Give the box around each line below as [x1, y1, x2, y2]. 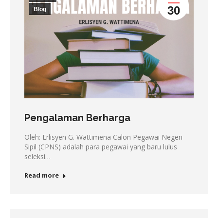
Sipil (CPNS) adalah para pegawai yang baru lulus [24, 142, 177, 151]
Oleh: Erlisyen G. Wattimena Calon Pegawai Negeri [24, 132, 182, 142]
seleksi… [24, 151, 51, 161]
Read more [24, 170, 59, 180]
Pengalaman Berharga [24, 111, 130, 124]
